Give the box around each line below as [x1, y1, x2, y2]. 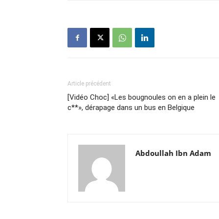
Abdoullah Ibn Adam [135, 148, 211, 158]
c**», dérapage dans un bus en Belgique [67, 103, 195, 112]
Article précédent [67, 80, 111, 87]
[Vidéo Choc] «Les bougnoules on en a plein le [67, 93, 216, 102]
